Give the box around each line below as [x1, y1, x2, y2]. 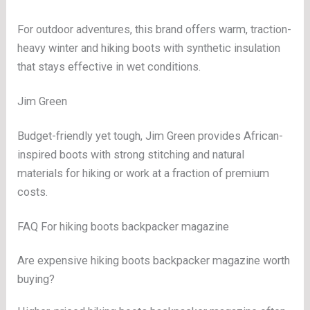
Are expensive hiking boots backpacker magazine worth [17, 253, 291, 267]
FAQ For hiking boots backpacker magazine [17, 220, 230, 234]
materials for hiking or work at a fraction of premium [17, 167, 270, 181]
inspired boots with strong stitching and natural [17, 148, 245, 162]
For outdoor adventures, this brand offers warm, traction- [17, 23, 292, 37]
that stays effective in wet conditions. [17, 60, 201, 74]
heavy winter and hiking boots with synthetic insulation [17, 42, 281, 55]
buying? [17, 272, 55, 286]
